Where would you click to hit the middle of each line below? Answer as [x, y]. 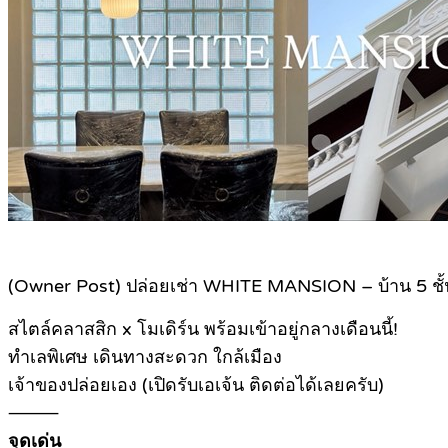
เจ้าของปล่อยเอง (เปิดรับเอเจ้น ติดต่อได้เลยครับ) [196, 385]
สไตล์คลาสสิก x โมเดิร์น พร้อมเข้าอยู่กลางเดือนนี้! [203, 329]
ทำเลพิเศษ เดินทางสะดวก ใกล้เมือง [145, 357]
